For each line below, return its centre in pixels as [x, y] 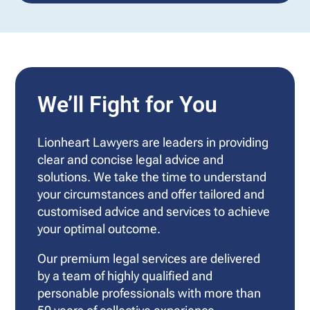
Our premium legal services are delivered [149, 258]
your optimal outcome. [99, 228]
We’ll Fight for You [127, 104]
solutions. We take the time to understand [152, 176]
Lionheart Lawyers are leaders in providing [153, 142]
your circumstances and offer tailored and [151, 194]
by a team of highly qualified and [125, 275]
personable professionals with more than [149, 293]
